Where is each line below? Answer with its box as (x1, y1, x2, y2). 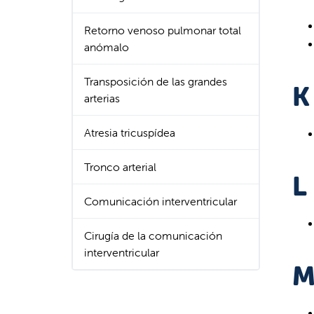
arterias (84, 91, 120, 105)
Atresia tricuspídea (84, 125, 175, 139)
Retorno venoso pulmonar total (84, 23, 241, 37)
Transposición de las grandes (84, 74, 227, 88)
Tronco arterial (84, 160, 156, 174)
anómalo (84, 40, 129, 54)
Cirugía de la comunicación (84, 228, 222, 243)
